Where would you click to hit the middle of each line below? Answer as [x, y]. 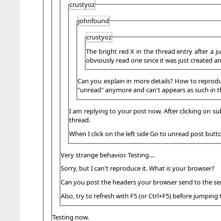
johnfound [93, 20]
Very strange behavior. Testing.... [108, 155]
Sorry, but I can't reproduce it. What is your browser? [138, 168]
